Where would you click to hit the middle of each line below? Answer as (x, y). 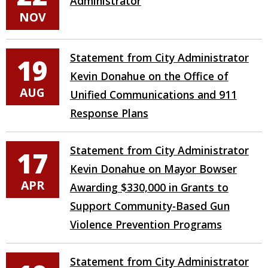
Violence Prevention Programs (146, 225)
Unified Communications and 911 (153, 95)
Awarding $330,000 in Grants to (149, 188)
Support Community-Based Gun (150, 206)
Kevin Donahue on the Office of (149, 76)
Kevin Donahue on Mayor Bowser (153, 169)
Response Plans (109, 113)
